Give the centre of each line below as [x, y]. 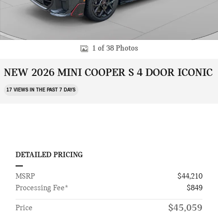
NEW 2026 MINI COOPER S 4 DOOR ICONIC [108, 73]
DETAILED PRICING [49, 155]
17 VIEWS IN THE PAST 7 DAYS [41, 90]
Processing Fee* [42, 188]
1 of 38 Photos [115, 49]
